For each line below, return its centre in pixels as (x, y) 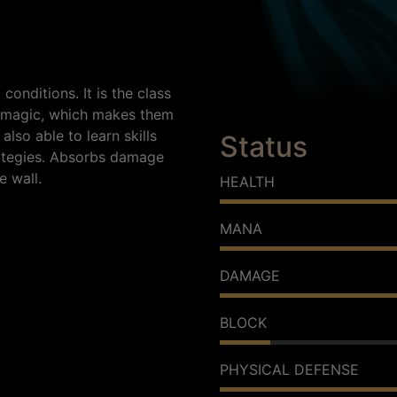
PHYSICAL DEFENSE (289, 369)
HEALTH (247, 181)
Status (264, 146)
